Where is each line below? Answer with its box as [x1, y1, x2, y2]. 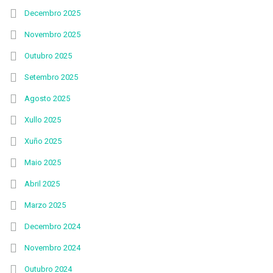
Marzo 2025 [24, 200, 66, 210]
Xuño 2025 [24, 136, 62, 146]
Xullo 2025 [24, 115, 61, 124]
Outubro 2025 [24, 51, 72, 60]
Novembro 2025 [24, 30, 80, 39]
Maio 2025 [24, 158, 61, 167]
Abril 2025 [24, 179, 60, 188]
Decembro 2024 [24, 222, 80, 231]
